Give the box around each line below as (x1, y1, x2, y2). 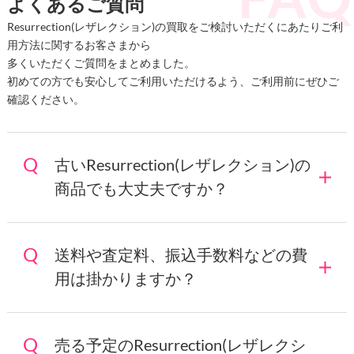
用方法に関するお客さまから (6, 38, 151, 52)
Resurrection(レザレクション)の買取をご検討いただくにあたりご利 (6, 20, 343, 34)
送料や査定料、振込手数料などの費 (54, 245, 307, 265)
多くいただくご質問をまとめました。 (6, 56, 195, 70)
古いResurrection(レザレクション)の (54, 155, 311, 175)
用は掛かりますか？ (54, 269, 197, 288)
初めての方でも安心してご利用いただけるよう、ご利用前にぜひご (6, 74, 339, 88)
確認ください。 (6, 92, 85, 107)
